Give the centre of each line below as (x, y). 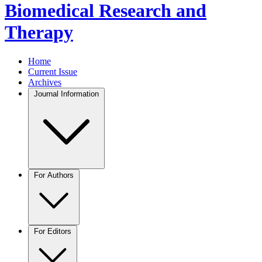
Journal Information (66, 94)
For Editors (53, 231)
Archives (45, 82)
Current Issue (53, 71)
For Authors (54, 175)
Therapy (39, 32)
